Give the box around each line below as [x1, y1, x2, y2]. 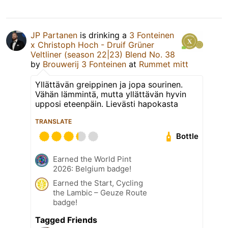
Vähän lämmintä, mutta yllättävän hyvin [35, 89, 186, 99]
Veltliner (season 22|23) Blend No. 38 [31, 49, 175, 60]
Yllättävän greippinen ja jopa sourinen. [35, 79, 183, 90]
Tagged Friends [35, 214, 97, 225]
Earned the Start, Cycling [53, 178, 143, 188]
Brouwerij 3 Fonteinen [43, 59, 126, 69]
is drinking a [77, 30, 129, 40]
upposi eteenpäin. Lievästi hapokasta [35, 98, 178, 109]
